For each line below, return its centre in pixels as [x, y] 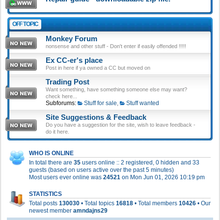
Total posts [44, 203]
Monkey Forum [71, 39]
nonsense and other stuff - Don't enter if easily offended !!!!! [116, 46]
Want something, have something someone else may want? [116, 89]
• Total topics [98, 203]
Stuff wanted [142, 103]
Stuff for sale [100, 103]
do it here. [57, 132]
